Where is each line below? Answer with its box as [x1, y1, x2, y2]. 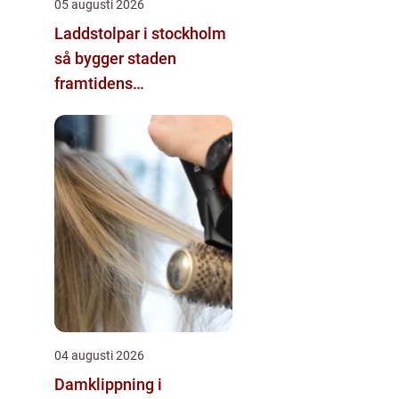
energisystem [54, 99, 152, 118]
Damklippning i [54, 375, 162, 395]
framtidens [54, 74, 133, 94]
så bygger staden [54, 49, 176, 69]
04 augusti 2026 [54, 348, 144, 363]
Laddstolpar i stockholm [54, 24, 226, 44]
